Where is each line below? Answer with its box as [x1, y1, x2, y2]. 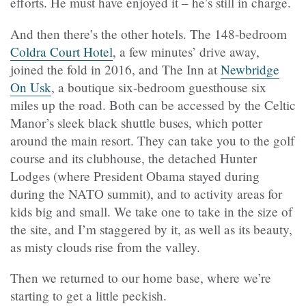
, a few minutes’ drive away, [113, 42, 260, 60]
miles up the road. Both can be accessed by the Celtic [10, 96, 296, 113]
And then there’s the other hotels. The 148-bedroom [10, 25, 287, 42]
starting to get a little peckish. [10, 286, 167, 304]
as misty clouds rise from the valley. [10, 238, 200, 255]
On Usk [10, 78, 51, 96]
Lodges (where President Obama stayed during [10, 167, 260, 184]
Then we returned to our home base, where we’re [10, 268, 271, 286]
